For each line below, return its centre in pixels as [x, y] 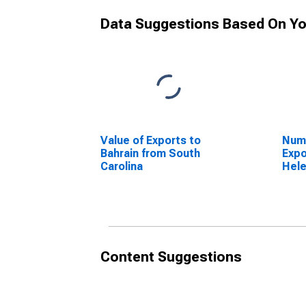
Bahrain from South [150, 153]
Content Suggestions [171, 257]
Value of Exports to [151, 140]
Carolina [122, 166]
